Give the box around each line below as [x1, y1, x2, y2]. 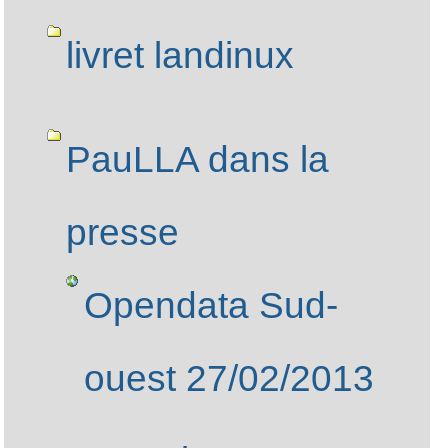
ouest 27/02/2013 [84, 358, 375, 400]
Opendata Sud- [84, 285, 339, 327]
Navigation [5, 5, 197, 47]
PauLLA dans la [65, 139, 329, 181]
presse [65, 212, 179, 254]
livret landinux [65, 34, 294, 76]
